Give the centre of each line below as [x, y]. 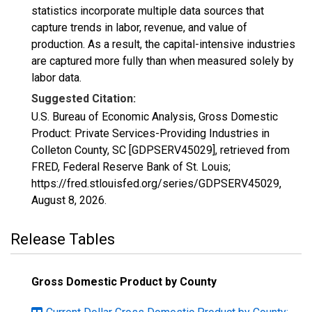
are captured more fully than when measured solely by [163, 61]
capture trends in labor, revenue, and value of [139, 28]
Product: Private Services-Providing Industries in [150, 133]
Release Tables [63, 239]
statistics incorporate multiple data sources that [148, 11]
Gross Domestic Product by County [124, 282]
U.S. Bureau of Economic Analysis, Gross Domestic [155, 117]
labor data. [56, 78]
